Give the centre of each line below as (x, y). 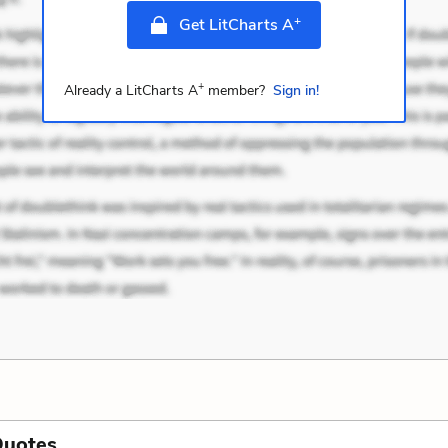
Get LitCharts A (236, 25)
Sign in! (295, 91)
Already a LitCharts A (130, 91)
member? (234, 91)
